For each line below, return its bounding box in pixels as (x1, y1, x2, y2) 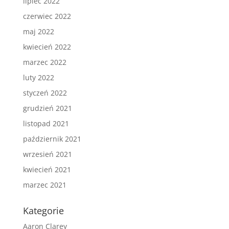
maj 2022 (22, 27, 54, 37)
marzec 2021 (22, 180, 66, 190)
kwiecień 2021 (22, 165, 71, 175)
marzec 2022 (22, 57, 66, 67)
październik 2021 (22, 134, 81, 144)
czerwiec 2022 (22, 11, 71, 21)
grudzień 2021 (22, 103, 72, 113)
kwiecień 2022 (22, 42, 71, 52)
